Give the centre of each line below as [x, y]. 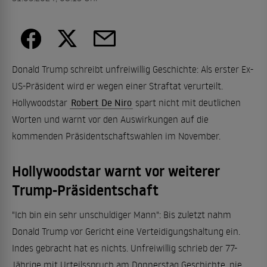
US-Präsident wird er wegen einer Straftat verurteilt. [117, 86]
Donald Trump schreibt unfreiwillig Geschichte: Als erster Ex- [133, 69]
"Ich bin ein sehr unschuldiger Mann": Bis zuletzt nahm [122, 214]
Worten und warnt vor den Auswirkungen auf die [110, 119]
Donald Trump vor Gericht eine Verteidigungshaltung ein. [126, 231]
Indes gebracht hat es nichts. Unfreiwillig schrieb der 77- [125, 248]
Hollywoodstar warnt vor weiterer [116, 171]
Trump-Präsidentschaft [85, 190]
